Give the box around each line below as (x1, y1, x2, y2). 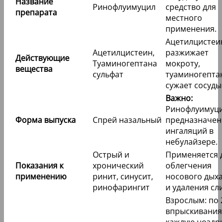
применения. (166, 23, 217, 35)
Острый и (93, 149, 129, 161)
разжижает (166, 47, 209, 58)
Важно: (166, 93, 193, 104)
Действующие (15, 53, 69, 64)
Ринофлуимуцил (93, 1, 156, 13)
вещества (15, 63, 53, 75)
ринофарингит (93, 182, 150, 193)
